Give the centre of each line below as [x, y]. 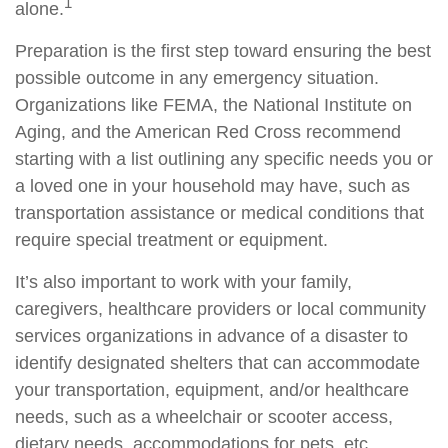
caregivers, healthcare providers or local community [220, 309]
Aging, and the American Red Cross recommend [208, 132]
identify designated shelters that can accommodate [217, 363]
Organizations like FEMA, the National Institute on [213, 105]
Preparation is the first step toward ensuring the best [223, 51]
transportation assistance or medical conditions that [219, 213]
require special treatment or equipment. [171, 240]
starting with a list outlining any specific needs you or [224, 159]
